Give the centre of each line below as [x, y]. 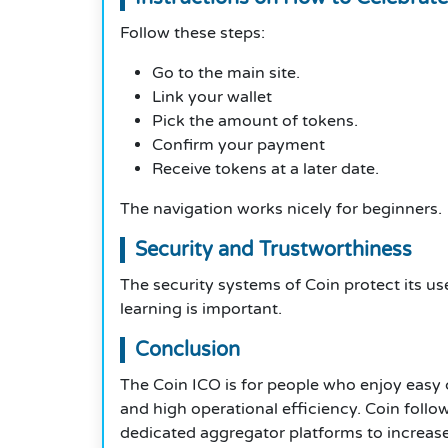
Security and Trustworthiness [273, 250]
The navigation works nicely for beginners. [281, 209]
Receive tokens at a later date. [265, 169]
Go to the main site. [226, 73]
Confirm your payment [238, 145]
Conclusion [187, 350]
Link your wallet [212, 97]
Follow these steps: [192, 33]
